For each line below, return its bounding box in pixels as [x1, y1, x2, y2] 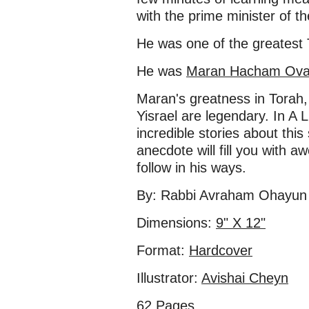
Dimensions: [137, 215, 216, 230]
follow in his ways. [137, 160, 246, 175]
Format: [137, 243, 189, 258]
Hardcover [189, 243, 252, 258]
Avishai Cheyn [201, 270, 288, 286]
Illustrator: [137, 270, 201, 286]
